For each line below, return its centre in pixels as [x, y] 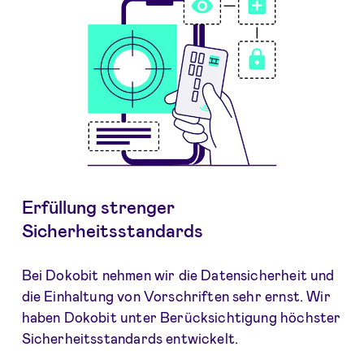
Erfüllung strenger [98, 207]
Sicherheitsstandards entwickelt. [130, 338]
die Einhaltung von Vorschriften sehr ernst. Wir [176, 295]
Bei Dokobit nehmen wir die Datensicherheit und [178, 274]
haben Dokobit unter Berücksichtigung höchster [181, 316]
